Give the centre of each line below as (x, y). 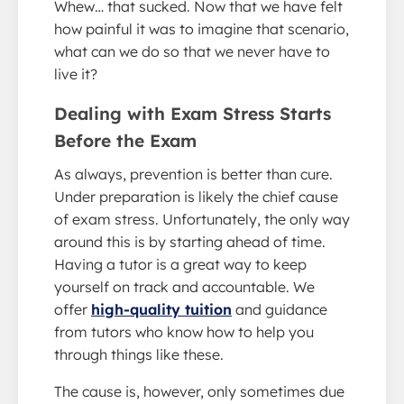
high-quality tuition (161, 310)
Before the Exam (125, 141)
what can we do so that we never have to (192, 52)
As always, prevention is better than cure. (193, 174)
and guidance (280, 310)
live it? (76, 74)
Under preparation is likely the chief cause (196, 197)
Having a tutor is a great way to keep (180, 265)
